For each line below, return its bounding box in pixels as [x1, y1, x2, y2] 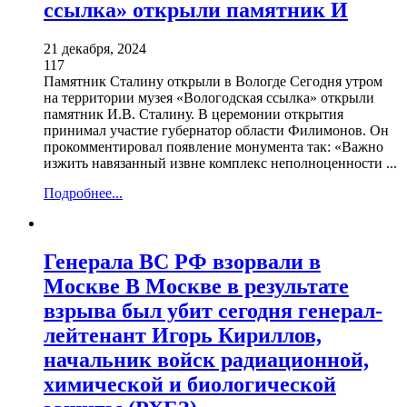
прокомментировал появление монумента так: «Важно [44, 139, 383, 155]
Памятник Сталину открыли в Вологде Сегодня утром [44, 74, 382, 90]
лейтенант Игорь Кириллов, [44, 323, 322, 348]
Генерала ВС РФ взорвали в [44, 250, 321, 274]
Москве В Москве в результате [44, 274, 349, 299]
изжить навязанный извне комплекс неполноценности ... [44, 155, 397, 172]
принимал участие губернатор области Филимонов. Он [44, 123, 389, 139]
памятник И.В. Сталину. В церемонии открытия [44, 106, 343, 123]
